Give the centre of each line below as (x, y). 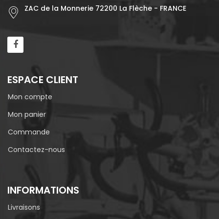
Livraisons (24, 207)
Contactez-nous (36, 149)
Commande (29, 132)
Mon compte (30, 97)
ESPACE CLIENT (43, 79)
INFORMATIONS (43, 190)
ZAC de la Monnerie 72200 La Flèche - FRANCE (105, 8)
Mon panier (27, 114)
